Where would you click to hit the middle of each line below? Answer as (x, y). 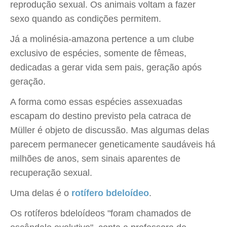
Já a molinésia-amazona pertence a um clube (102, 39)
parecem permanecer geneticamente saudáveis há (113, 144)
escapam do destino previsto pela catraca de (101, 116)
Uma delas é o (41, 193)
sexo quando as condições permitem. (86, 19)
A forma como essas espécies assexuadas (96, 102)
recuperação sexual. (51, 173)
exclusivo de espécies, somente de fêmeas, (98, 53)
